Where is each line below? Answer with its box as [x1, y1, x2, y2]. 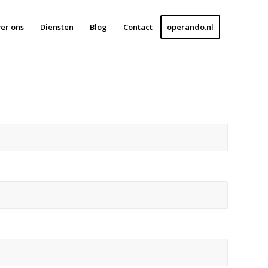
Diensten [40, 22, 74, 32]
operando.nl [167, 22, 214, 32]
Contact [123, 22, 153, 32]
